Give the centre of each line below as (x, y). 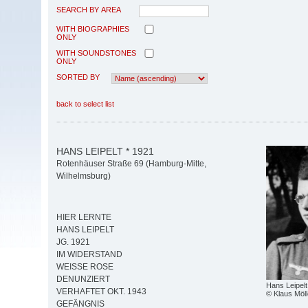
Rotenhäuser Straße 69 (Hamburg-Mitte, (131, 164)
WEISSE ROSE (85, 267)
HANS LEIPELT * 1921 (105, 151)
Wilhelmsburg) (84, 176)
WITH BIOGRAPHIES (93, 29)
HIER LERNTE (84, 218)
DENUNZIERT (83, 279)
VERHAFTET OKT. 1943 (101, 292)
